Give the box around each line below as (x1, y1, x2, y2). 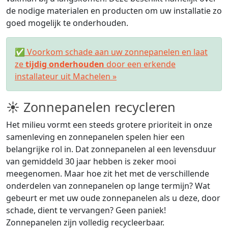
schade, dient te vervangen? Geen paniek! (6, 205, 166, 216)
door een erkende (104, 59, 176, 70)
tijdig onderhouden (25, 59, 104, 70)
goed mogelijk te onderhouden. (6, 17, 128, 29)
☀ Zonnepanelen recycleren (6, 98, 176, 116)
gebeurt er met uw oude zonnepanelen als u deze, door (6, 192, 220, 204)
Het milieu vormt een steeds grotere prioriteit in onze (6, 119, 212, 131)
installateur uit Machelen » (15, 71, 117, 82)
